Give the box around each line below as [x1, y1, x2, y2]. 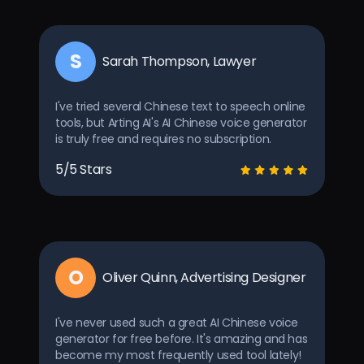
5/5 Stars [55, 159, 112, 179]
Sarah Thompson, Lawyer [102, 51, 257, 71]
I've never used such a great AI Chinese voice [55, 314, 299, 331]
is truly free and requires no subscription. [55, 130, 271, 147]
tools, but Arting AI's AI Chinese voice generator [55, 114, 307, 131]
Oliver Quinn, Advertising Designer [102, 267, 306, 287]
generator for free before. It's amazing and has [55, 330, 308, 347]
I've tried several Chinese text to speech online [55, 97, 305, 115]
